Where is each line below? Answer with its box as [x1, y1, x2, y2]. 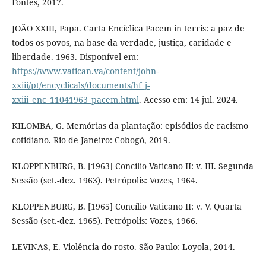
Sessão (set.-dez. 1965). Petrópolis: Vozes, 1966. [11, 215, 198, 227]
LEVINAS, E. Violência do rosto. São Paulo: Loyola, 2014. [11, 241, 235, 253]
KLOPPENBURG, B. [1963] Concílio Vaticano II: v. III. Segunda [11, 160, 254, 172]
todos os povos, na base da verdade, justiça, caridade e [11, 37, 232, 49]
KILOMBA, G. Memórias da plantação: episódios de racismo [11, 120, 248, 132]
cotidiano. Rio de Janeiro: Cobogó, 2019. [11, 134, 170, 146]
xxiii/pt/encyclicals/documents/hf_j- [11, 80, 150, 91]
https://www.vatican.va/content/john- [11, 65, 159, 77]
